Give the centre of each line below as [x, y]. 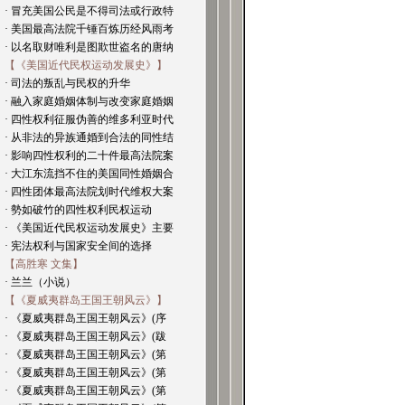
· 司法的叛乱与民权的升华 [67, 83]
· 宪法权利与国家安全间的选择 [78, 246]
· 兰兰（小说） [40, 282]
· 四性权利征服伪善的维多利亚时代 [89, 119]
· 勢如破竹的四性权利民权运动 [78, 210]
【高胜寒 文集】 [44, 264]
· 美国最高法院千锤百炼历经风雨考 [89, 29]
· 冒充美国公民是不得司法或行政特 [89, 11]
